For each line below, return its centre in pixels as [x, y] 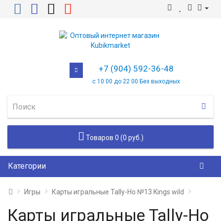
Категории [27, 166]
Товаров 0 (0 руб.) [114, 138]
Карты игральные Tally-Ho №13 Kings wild [118, 192]
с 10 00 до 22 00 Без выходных [136, 81]
